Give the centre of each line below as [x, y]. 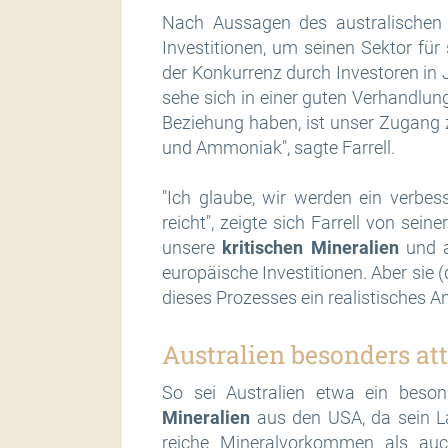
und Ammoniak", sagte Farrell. [278, 147]
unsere [192, 247]
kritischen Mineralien [310, 247]
